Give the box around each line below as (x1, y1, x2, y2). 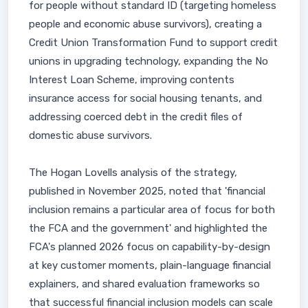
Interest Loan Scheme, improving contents (29, 74, 234, 86)
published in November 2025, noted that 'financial (29, 185, 265, 197)
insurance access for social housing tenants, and (29, 92, 262, 104)
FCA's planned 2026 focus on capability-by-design (29, 241, 270, 253)
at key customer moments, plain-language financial (29, 259, 271, 272)
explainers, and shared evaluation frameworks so (29, 278, 260, 290)
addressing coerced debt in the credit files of (29, 111, 243, 123)
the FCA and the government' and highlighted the (29, 222, 267, 234)
